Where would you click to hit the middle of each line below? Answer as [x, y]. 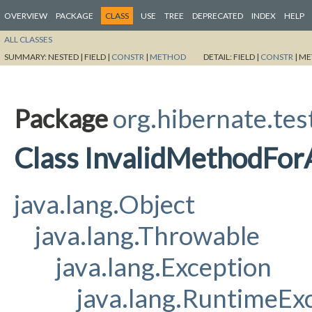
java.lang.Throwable [147, 235]
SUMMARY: [26, 56]
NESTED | [66, 56]
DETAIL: [218, 56]
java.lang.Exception [164, 266]
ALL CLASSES [28, 39]
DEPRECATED [218, 16]
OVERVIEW [26, 16]
